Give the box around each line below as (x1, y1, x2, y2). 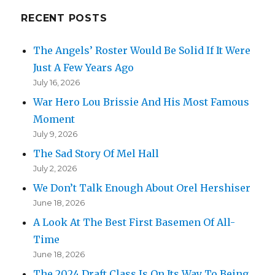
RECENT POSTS (21, 12, 107, 25)
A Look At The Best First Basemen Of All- (33, 216, 236, 229)
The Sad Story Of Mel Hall (33, 147, 160, 160)
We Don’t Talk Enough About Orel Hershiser (33, 182, 251, 195)
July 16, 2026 (33, 77, 80, 88)
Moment (33, 113, 76, 126)
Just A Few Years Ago (33, 61, 134, 74)
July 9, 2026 (33, 129, 78, 139)
